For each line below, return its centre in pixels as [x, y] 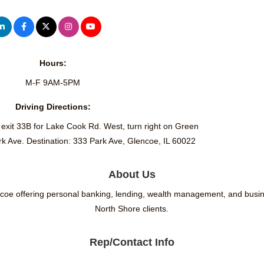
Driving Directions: [53, 107]
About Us [132, 175]
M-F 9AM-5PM [53, 83]
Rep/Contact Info [132, 242]
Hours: [53, 63]
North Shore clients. [132, 209]
